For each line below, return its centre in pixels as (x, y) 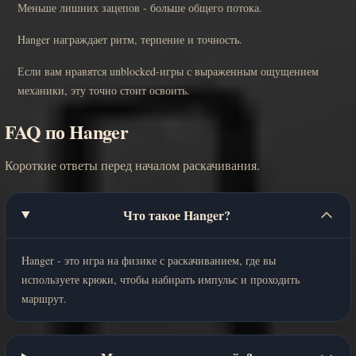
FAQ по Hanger (67, 131)
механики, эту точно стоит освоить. (104, 90)
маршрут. (44, 298)
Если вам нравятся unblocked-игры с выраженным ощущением (168, 71)
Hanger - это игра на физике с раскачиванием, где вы (149, 260)
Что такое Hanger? (176, 215)
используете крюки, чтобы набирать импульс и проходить (161, 279)
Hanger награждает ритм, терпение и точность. (130, 39)
